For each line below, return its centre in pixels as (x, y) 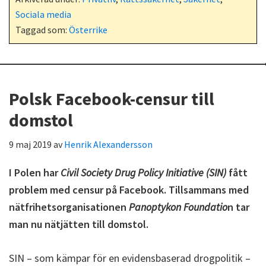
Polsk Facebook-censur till (112, 99)
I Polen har (35, 172)
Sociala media (43, 14)
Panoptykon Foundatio (178, 207)
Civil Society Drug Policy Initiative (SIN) (143, 172)
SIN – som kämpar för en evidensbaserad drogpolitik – (130, 258)
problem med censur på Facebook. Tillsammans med (129, 190)
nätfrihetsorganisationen (69, 207)
